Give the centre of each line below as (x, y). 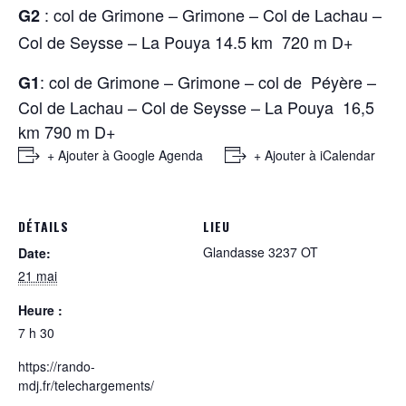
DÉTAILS (43, 226)
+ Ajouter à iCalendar (314, 155)
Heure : (40, 310)
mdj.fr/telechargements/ (86, 385)
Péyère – (343, 82)
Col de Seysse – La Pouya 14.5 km (148, 42)
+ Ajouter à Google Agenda (125, 155)
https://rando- (57, 366)
